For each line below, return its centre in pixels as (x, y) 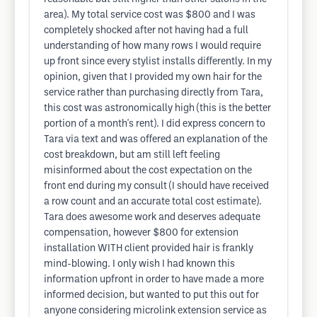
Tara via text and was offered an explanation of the (156, 140)
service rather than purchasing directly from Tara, (154, 93)
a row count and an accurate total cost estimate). (153, 202)
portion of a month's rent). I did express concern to (155, 124)
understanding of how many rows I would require (152, 46)
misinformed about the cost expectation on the (148, 171)
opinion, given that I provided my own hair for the (153, 77)
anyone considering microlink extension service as (155, 311)
